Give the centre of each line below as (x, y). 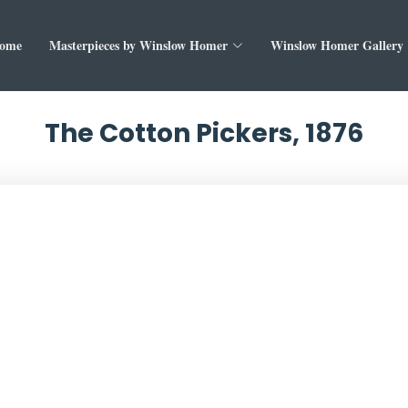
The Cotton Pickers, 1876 (204, 133)
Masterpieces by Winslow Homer (138, 46)
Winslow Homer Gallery (337, 46)
